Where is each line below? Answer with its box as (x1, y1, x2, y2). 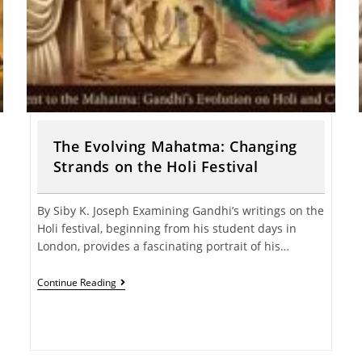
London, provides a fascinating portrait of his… (36, 238, 289, 254)
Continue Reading (36, 275, 116, 289)
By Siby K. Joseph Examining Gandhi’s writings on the (36, 202, 324, 218)
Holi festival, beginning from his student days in (36, 220, 297, 236)
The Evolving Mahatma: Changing (53, 136, 297, 156)
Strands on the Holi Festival (53, 156, 259, 176)
